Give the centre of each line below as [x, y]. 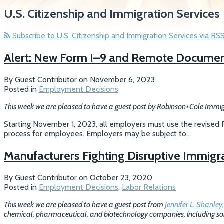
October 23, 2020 [121, 177]
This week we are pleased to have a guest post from [84, 204]
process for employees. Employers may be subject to [95, 133]
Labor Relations [149, 187]
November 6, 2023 [122, 79]
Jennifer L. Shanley [193, 204]
